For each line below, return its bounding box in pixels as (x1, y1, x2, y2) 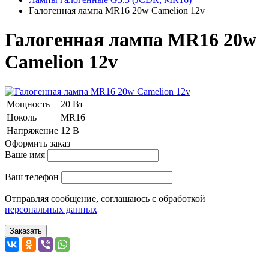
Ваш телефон (5, 171, 59, 182)
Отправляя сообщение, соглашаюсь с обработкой (5, 193, 205, 204)
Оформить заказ (5, 138, 70, 148)
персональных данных (5, 204, 97, 214)
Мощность (7, 98, 50, 109)
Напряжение (7, 125, 58, 136)
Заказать (10, 226, 42, 235)
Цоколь (7, 112, 37, 122)
